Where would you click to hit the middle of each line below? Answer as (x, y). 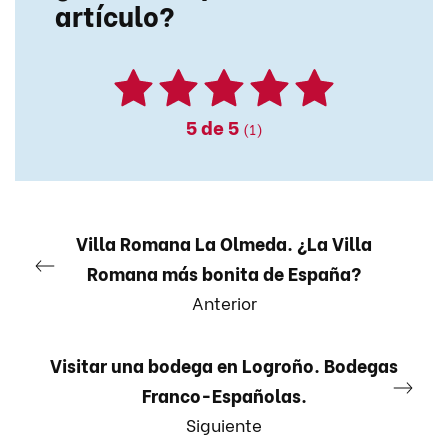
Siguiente (224, 424)
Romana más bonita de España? (224, 273)
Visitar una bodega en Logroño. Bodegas (224, 365)
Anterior (224, 302)
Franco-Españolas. (224, 395)
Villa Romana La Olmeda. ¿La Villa (224, 243)
